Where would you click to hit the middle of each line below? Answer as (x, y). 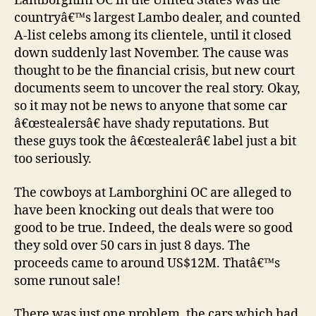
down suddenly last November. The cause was (151, 54)
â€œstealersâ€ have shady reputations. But (141, 124)
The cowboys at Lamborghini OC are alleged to (153, 193)
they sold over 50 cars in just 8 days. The (132, 245)
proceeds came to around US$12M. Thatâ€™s (147, 263)
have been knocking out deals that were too (144, 210)
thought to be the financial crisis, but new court (154, 71)
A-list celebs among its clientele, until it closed (153, 36)
